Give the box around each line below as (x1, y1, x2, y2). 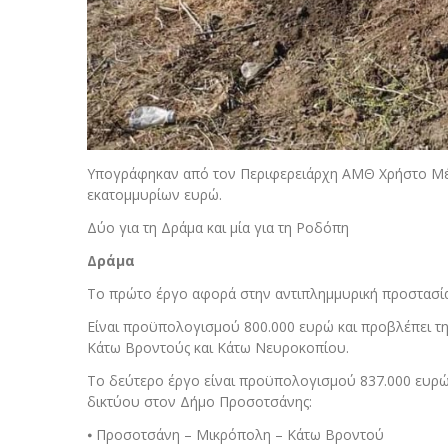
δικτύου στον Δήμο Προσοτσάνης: (87, 391, 312, 411)
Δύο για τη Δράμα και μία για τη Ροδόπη (87, 217, 349, 237)
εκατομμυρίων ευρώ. (87, 184, 222, 204)
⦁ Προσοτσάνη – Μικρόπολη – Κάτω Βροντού (87, 424, 384, 444)
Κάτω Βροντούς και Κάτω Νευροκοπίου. (87, 337, 349, 357)
